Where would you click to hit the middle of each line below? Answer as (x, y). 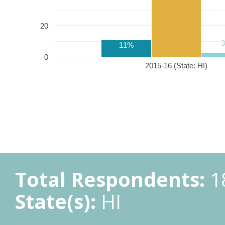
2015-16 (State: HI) (176, 65)
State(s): (55, 201)
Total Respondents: (110, 179)
